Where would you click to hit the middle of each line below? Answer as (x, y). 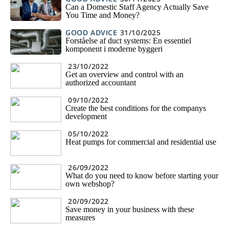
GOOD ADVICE (91, 32)
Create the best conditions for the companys (136, 108)
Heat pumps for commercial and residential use (141, 142)
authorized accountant (101, 83)
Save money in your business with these (130, 210)
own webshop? (90, 184)
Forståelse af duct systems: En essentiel (128, 41)
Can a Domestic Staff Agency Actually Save (137, 7)
